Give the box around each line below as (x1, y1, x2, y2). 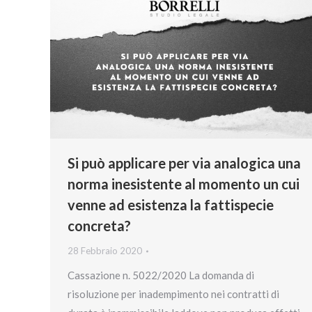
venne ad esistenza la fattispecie (68, 196, 274, 214)
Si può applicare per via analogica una (68, 155, 301, 172)
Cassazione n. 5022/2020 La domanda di (68, 269, 254, 282)
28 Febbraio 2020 (68, 245, 142, 257)
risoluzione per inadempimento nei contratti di (68, 288, 279, 301)
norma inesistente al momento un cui (68, 175, 299, 193)
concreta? (68, 217, 131, 235)
